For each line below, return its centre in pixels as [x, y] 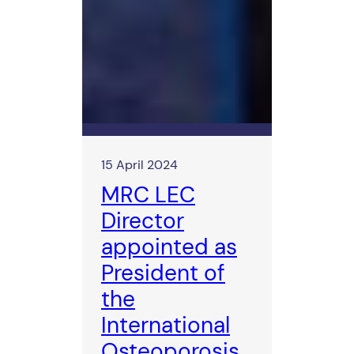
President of [163, 273]
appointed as [169, 247]
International [166, 326]
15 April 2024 [139, 165]
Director [143, 221]
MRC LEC [148, 195]
